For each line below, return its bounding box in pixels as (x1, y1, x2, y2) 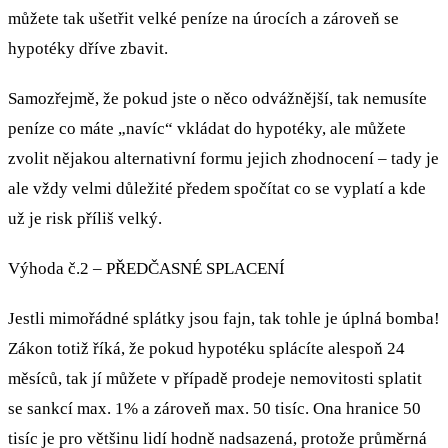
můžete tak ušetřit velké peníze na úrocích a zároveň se (8, 9, 399, 28)
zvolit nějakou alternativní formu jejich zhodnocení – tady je (8, 149, 439, 168)
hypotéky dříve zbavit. (8, 39, 168, 58)
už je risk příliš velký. (8, 209, 162, 228)
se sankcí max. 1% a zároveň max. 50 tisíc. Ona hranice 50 (8, 399, 421, 418)
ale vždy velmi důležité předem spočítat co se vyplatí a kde (8, 179, 426, 198)
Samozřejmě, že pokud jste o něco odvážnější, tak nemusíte (8, 89, 427, 108)
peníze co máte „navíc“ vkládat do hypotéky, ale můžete (8, 119, 406, 138)
